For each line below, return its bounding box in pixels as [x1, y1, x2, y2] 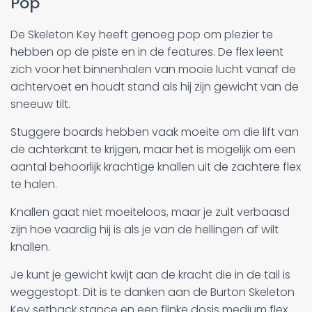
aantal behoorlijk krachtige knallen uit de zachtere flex [10, 158, 301, 175]
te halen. [10, 175, 57, 192]
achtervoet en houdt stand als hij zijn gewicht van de [10, 78, 299, 95]
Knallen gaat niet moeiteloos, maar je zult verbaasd [10, 203, 290, 220]
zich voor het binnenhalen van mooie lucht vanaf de [10, 61, 296, 77]
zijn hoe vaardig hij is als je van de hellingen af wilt [10, 221, 279, 237]
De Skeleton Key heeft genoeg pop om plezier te [10, 26, 273, 42]
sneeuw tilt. [10, 95, 70, 112]
